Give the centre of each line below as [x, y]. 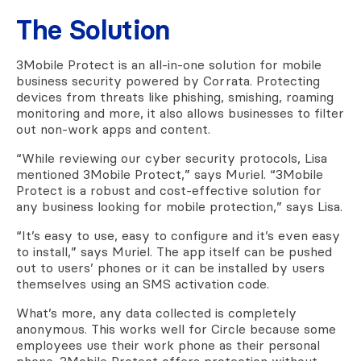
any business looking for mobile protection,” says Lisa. [179, 206]
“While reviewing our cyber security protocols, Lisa [172, 158]
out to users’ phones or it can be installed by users [170, 268]
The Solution [93, 30]
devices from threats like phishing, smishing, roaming [175, 97]
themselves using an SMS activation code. [143, 284]
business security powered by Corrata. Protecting [168, 81]
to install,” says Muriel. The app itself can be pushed [174, 251]
